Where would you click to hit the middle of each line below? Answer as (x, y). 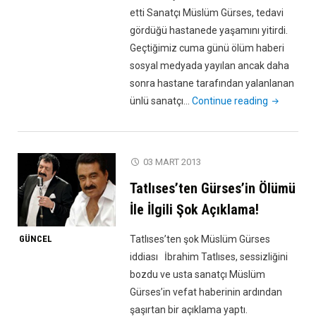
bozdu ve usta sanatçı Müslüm (198, 275)
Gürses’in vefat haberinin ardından (206, 292)
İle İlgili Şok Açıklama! (195, 210)
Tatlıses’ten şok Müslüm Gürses (200, 239)
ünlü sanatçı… (161, 101)
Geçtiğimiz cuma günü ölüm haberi (207, 48)
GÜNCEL (36, 239)
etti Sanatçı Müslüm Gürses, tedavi (207, 13)
